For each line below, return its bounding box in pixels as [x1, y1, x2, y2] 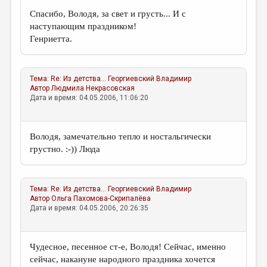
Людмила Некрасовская [51, 84, 135, 92]
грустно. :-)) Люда [30, 144, 101, 154]
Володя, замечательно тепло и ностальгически [30, 132, 212, 141]
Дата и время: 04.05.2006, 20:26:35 [30, 204, 149, 212]
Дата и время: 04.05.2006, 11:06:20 [30, 94, 149, 102]
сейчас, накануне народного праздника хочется [30, 254, 216, 264]
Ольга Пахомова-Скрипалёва [51, 194, 151, 203]
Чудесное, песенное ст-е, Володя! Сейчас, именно [30, 242, 226, 252]
